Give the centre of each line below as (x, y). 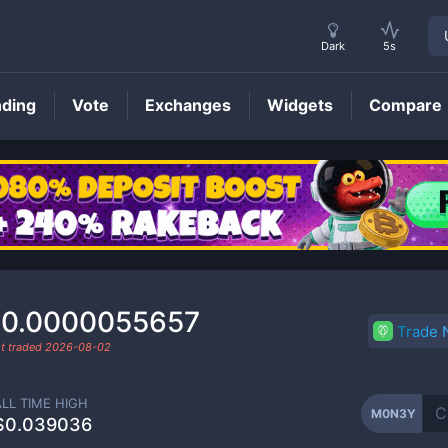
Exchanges (188, 105)
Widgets (300, 105)
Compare (405, 105)
